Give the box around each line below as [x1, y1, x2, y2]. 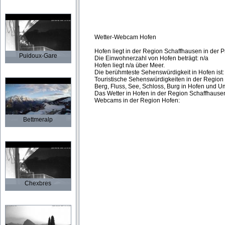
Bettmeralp [23, 116, 53, 123]
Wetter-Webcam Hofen [94, 34, 156, 41]
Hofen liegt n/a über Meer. [94, 62, 165, 69]
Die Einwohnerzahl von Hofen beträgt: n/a [94, 55, 208, 62]
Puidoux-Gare [19, 52, 57, 59]
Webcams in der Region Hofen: [94, 97, 180, 104]
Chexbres [25, 180, 52, 187]
